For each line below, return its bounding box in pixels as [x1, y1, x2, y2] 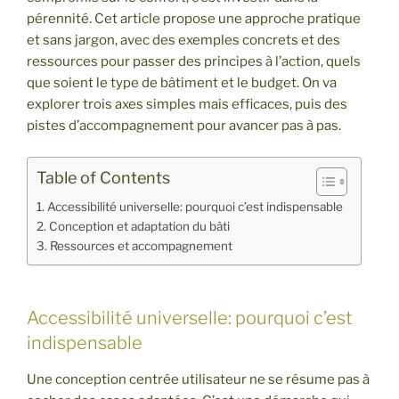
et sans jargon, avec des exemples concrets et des [27, 32, 340, 49]
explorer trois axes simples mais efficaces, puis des [27, 96, 347, 113]
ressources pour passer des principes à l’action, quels [27, 53, 361, 70]
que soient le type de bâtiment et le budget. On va [27, 75, 337, 92]
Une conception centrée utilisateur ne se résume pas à [27, 370, 370, 387]
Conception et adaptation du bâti [48, 218, 230, 233]
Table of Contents [37, 167, 170, 187]
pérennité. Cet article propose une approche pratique [27, 11, 361, 28]
